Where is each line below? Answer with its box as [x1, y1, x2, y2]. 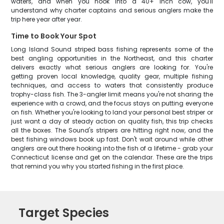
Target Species [18, 204, 109, 221]
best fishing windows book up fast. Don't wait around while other [11, 135, 213, 143]
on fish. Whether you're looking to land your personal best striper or [11, 108, 213, 116]
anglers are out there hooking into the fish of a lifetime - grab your [11, 144, 213, 152]
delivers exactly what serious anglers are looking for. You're [11, 63, 213, 71]
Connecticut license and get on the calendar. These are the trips [11, 153, 213, 161]
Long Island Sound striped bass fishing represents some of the [11, 45, 213, 53]
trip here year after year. [11, 15, 82, 23]
